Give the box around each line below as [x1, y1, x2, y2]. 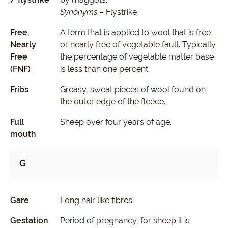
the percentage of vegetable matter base [60, 52, 214, 62]
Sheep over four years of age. [60, 117, 172, 127]
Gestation [10, 216, 48, 225]
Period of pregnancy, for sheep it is [60, 216, 190, 225]
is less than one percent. [60, 64, 150, 74]
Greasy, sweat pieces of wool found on [60, 84, 206, 94]
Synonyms [60, 7, 97, 17]
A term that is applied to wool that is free [60, 27, 211, 37]
